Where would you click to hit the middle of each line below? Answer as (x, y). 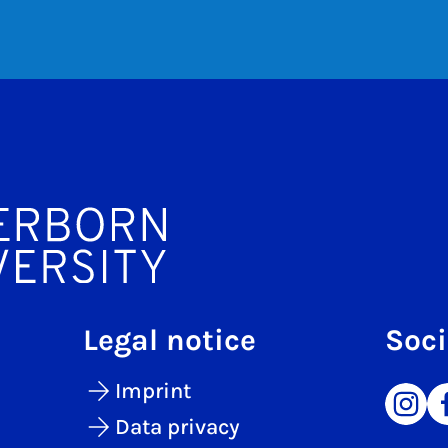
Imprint (153, 390)
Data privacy (178, 426)
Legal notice (170, 339)
